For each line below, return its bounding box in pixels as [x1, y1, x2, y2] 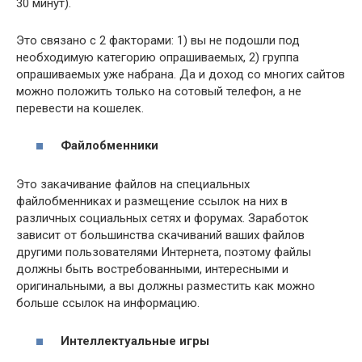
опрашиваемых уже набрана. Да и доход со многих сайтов [16, 66, 345, 82]
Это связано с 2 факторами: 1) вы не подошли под [16, 32, 300, 48]
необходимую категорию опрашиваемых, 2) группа [16, 49, 299, 65]
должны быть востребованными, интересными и [16, 262, 288, 277]
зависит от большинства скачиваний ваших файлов [16, 228, 305, 243]
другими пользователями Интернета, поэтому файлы [16, 245, 311, 260]
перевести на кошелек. [16, 100, 144, 116]
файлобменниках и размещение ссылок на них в [16, 194, 288, 209]
